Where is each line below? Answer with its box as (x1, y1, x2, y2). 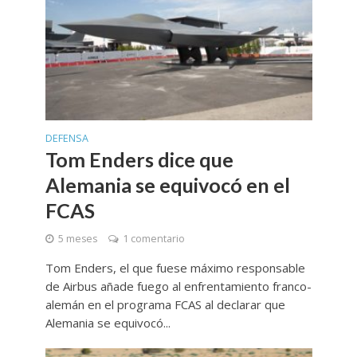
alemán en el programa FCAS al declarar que (45, 296, 285, 312)
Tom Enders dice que (45, 147, 233, 171)
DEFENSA (45, 131, 88, 145)
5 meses (57, 231, 97, 245)
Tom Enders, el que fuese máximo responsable (45, 259, 305, 276)
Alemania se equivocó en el (45, 172, 290, 197)
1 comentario (122, 231, 185, 245)
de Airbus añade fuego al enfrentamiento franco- (45, 277, 312, 294)
